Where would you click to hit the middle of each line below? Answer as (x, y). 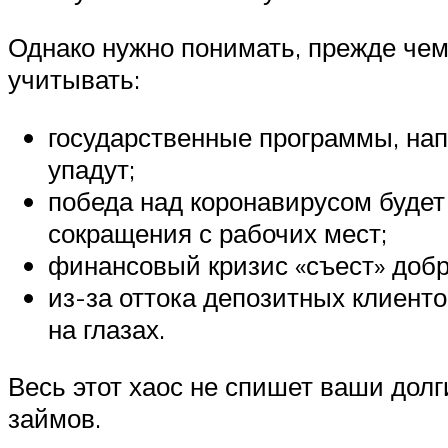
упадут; (91, 168)
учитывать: (74, 79)
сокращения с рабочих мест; (217, 232)
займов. (54, 418)
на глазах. (106, 328)
